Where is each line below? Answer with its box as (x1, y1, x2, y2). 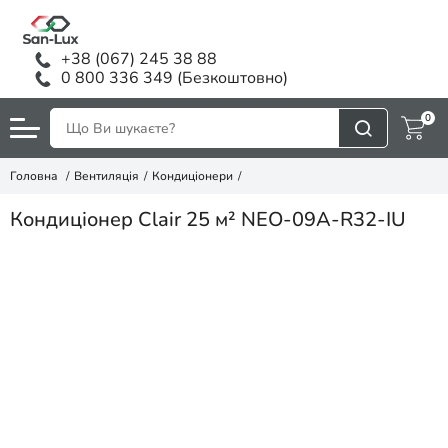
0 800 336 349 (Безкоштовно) (61, 67, 288, 89)
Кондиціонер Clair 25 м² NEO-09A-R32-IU (10, 206, 406, 233)
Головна (10, 168, 58, 184)
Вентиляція (74, 168, 139, 184)
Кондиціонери (152, 168, 233, 184)
